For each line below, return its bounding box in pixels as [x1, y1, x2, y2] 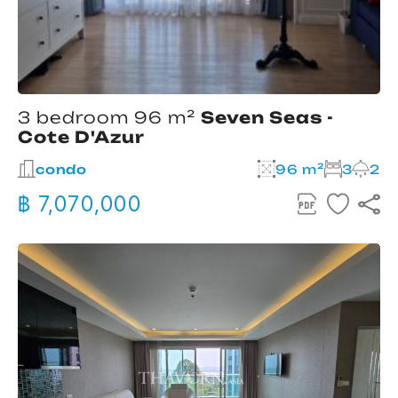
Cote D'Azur [18, 127, 145, 147]
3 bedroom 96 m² [18, 107, 201, 128]
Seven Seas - [201, 107, 334, 128]
